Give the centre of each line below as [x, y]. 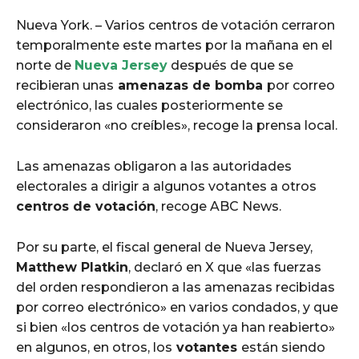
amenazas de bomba [190, 85]
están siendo [283, 347]
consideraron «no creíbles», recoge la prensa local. [177, 125]
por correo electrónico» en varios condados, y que [177, 307]
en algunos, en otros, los [94, 347]
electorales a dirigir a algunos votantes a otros [166, 186]
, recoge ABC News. [218, 206]
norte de [45, 65]
